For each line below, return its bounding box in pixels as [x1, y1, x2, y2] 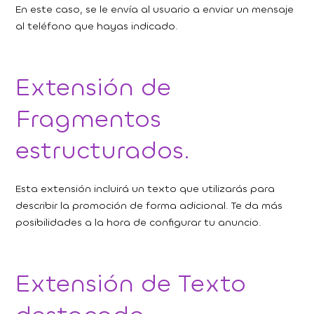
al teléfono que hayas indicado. [15, 20, 179, 34]
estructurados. [15, 134, 191, 167]
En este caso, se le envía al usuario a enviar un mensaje [15, 3, 294, 17]
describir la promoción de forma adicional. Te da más [15, 199, 283, 213]
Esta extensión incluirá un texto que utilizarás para [15, 182, 275, 196]
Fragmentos [15, 102, 162, 135]
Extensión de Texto [15, 267, 247, 300]
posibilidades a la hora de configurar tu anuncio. [15, 216, 262, 230]
